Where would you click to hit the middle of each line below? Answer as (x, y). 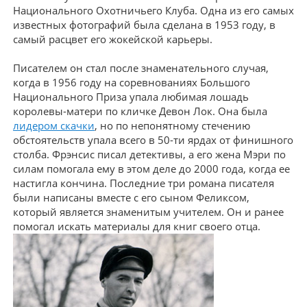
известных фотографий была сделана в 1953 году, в (144, 25)
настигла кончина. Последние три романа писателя (144, 183)
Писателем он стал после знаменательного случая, (141, 68)
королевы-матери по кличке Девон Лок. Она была (140, 111)
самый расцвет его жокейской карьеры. (113, 39)
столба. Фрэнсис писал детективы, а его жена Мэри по (149, 154)
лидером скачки (54, 125)
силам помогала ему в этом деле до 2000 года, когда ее (151, 169)
